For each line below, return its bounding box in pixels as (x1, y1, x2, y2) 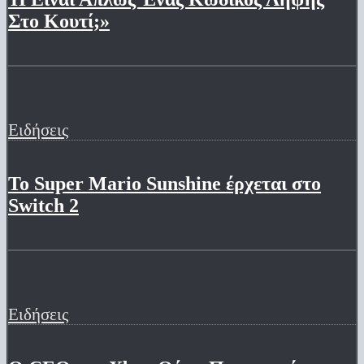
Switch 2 (8, 194, 79, 216)
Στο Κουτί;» (8, 11, 110, 32)
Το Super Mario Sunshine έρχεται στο (8, 172, 321, 194)
